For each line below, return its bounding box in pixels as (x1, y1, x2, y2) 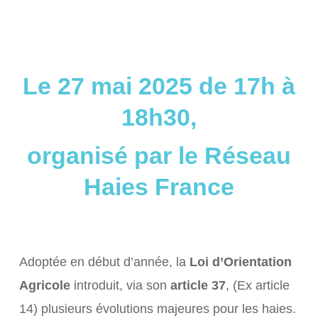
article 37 (170, 278, 226, 292)
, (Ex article (225, 278, 290, 292)
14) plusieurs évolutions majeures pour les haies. (18, 302, 296, 316)
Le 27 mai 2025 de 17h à (22, 72, 295, 99)
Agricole (18, 278, 70, 292)
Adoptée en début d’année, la (18, 255, 190, 269)
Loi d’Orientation (189, 255, 292, 269)
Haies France (83, 173, 234, 200)
